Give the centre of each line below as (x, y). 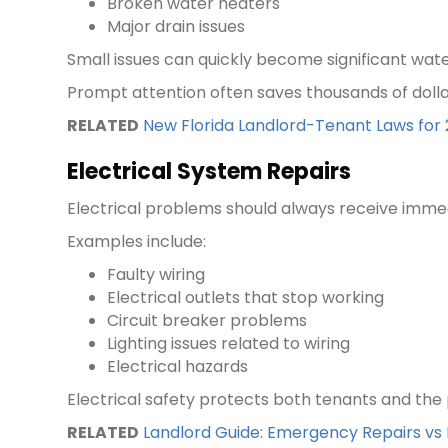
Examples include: (137, 242)
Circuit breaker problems (207, 321)
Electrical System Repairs (209, 172)
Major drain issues (176, 27)
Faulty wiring (156, 275)
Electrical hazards (178, 367)
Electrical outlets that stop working (246, 298)
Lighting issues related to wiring (229, 344)
